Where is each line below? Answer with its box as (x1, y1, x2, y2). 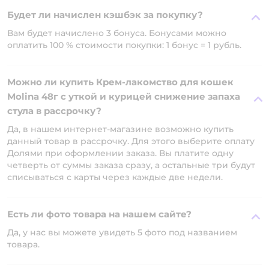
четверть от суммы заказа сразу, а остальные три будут (7, 160, 255, 171)
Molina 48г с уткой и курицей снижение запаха (7, 91, 240, 102)
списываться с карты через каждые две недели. (7, 172, 223, 183)
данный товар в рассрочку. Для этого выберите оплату (7, 136, 255, 147)
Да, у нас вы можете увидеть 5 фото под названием (7, 227, 237, 238)
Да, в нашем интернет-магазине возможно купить (7, 124, 234, 134)
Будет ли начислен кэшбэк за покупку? (7, 9, 203, 20)
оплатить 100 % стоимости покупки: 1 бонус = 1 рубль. (7, 40, 241, 50)
